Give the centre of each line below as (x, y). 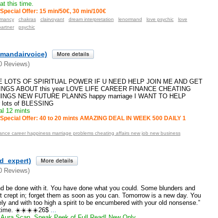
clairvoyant (52, 19)
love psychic (160, 19)
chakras (27, 19)
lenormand (130, 19)
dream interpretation (91, 19)
